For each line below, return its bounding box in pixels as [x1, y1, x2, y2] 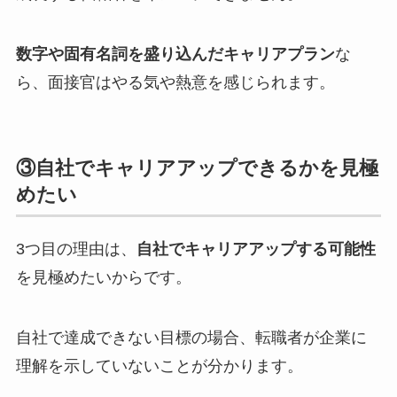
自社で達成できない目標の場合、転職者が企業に [15, 329, 367, 347]
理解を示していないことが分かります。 [15, 357, 303, 376]
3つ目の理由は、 [15, 240, 136, 259]
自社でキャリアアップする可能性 [136, 240, 376, 259]
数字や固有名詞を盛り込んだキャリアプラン [15, 45, 335, 64]
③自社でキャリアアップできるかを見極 [15, 157, 378, 180]
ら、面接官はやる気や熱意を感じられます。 [15, 74, 335, 92]
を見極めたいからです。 [15, 269, 191, 287]
